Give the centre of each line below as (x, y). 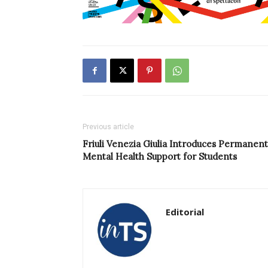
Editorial (185, 212)
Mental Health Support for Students (160, 157)
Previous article (108, 127)
